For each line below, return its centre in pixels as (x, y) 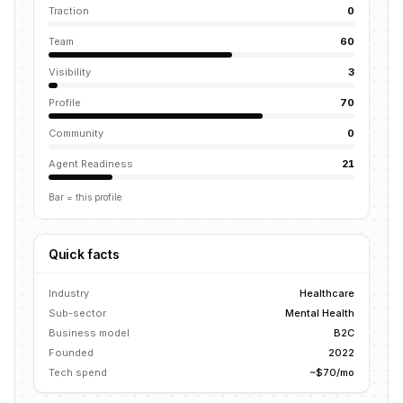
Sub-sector (77, 313)
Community (76, 133)
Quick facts (84, 254)
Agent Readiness (91, 164)
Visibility (70, 72)
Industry (69, 293)
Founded (71, 353)
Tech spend (78, 372)
